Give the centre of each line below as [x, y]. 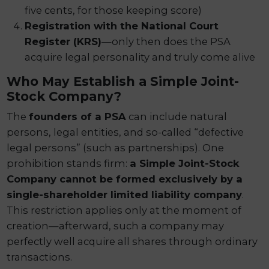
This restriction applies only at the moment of [124, 210]
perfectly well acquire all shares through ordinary [132, 241]
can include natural [177, 116]
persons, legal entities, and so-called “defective [125, 132]
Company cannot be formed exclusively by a [125, 179]
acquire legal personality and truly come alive [140, 57]
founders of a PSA [78, 116]
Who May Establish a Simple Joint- [123, 82]
